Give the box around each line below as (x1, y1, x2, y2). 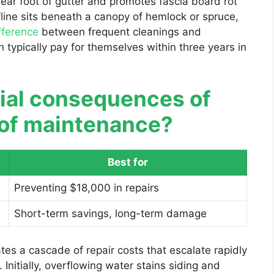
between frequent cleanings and (39, 25, 201, 38)
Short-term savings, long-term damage (14, 207, 207, 220)
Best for (108, 156, 148, 169)
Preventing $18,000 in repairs (14, 182, 159, 194)
